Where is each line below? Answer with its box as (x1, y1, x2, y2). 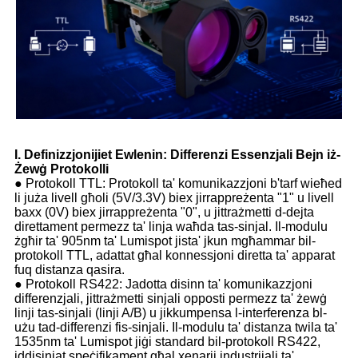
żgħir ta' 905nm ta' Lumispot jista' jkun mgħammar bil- (14, 234, 316, 249)
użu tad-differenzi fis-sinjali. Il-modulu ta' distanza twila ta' (14, 320, 337, 335)
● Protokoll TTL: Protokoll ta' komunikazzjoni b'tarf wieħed (14, 177, 342, 191)
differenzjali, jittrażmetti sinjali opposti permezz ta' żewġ (14, 292, 327, 306)
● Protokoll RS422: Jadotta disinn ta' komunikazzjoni (14, 277, 312, 292)
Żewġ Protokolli (14, 162, 109, 177)
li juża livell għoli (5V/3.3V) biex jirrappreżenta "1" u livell (14, 191, 334, 205)
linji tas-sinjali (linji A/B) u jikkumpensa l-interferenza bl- (14, 306, 327, 320)
